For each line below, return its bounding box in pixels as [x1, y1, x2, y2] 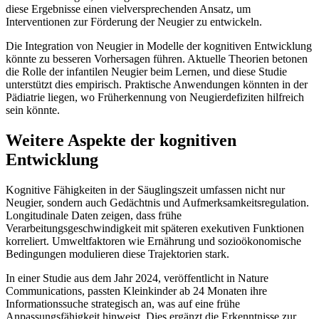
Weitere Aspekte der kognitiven [6, 131, 236, 150]
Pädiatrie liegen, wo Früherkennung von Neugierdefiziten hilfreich [6, 91, 304, 104]
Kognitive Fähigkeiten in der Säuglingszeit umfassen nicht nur [6, 184, 285, 197]
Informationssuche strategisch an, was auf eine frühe [6, 298, 240, 310]
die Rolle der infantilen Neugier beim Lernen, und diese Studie [6, 66, 287, 78]
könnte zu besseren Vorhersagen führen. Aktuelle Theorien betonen [6, 53, 308, 66]
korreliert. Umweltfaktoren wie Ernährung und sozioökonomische [6, 235, 301, 248]
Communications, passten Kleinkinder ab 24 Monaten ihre [6, 285, 267, 298]
